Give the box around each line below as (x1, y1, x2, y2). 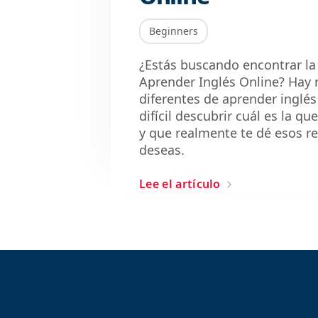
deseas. (139, 141, 185, 158)
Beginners (149, 23, 198, 38)
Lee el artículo (139, 175, 221, 192)
